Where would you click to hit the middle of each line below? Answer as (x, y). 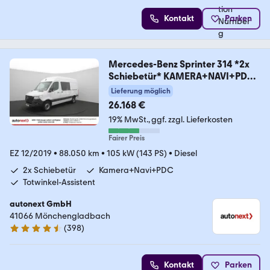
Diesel (186, 153)
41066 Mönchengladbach (60, 216)
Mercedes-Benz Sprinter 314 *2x (179, 64)
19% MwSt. (128, 119)
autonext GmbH (41, 204)
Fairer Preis (126, 138)
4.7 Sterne (28, 233)
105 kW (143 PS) (137, 153)
